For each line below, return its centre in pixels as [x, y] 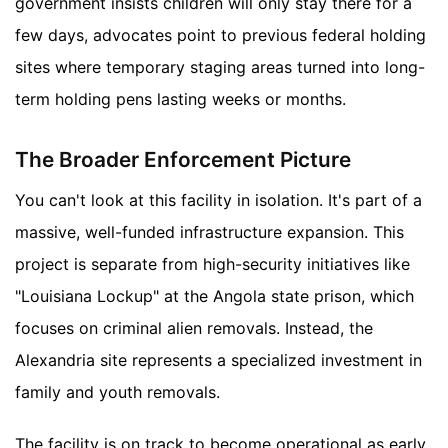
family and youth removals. [117, 391]
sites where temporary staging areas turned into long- [220, 67]
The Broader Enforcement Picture [183, 160]
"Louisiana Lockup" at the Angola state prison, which [214, 295]
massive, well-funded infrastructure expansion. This [209, 231]
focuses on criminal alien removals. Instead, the [194, 327]
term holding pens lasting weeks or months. [180, 99]
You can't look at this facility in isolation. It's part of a [218, 199]
